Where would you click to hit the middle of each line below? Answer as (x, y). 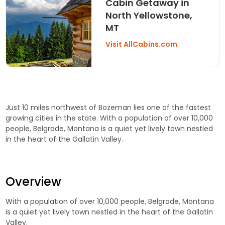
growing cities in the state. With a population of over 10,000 (109, 118)
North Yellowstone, (149, 15)
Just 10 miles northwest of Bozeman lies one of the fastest (108, 108)
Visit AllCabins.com (142, 44)
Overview (34, 182)
